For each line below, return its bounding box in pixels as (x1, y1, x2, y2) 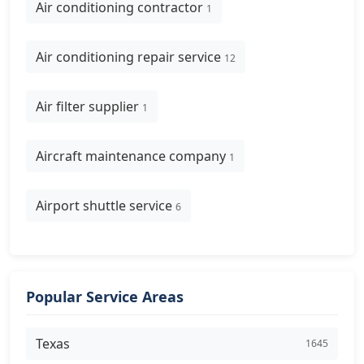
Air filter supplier (36, 97, 142, 115)
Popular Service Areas (26, 287, 184, 306)
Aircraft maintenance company (36, 147, 229, 165)
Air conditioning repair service (36, 48, 224, 66)
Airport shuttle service (36, 197, 175, 214)
